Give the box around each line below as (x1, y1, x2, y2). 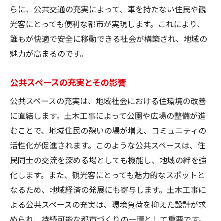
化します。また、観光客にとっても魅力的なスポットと (10, 168, 205, 181)
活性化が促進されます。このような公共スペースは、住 (10, 139, 205, 151)
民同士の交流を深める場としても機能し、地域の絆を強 (10, 153, 207, 166)
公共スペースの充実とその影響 (10, 75, 126, 88)
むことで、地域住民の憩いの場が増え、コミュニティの (10, 124, 206, 136)
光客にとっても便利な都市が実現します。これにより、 (10, 17, 205, 30)
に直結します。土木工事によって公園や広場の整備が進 (10, 109, 206, 121)
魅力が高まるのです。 (10, 47, 88, 59)
